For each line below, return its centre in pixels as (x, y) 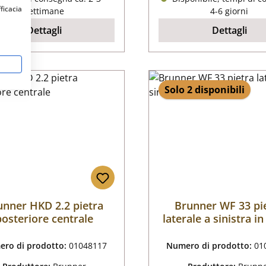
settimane (44, 11)
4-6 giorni (229, 11)
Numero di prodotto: (210, 246)
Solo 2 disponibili (205, 90)
